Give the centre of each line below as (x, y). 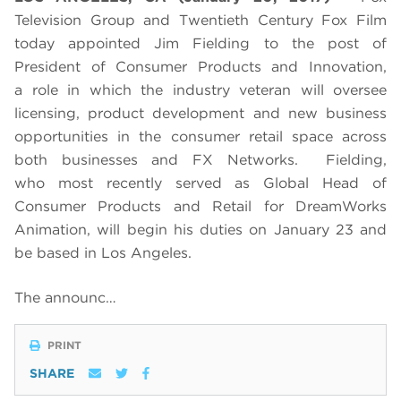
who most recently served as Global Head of (200, 183)
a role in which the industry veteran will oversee (200, 90)
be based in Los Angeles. (105, 253)
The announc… (65, 298)
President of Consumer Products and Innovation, (200, 67)
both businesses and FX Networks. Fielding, (200, 160)
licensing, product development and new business (200, 114)
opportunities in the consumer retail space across (200, 137)
